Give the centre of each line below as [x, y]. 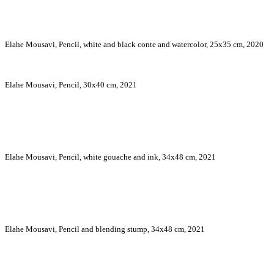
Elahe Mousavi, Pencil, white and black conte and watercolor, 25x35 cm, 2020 [134, 45]
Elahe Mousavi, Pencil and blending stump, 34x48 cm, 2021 [105, 229]
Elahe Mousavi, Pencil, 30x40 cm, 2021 [71, 85]
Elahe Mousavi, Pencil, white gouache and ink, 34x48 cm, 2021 [110, 157]
